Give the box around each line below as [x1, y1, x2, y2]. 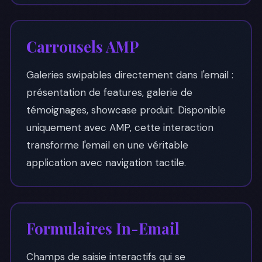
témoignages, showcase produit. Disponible [26, 103, 226, 116]
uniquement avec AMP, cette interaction [26, 120, 213, 134]
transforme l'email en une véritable [26, 138, 188, 151]
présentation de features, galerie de [26, 85, 192, 99]
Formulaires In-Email [26, 218, 180, 238]
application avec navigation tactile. [26, 156, 186, 169]
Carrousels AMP [26, 36, 139, 56]
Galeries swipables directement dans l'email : [26, 68, 233, 81]
